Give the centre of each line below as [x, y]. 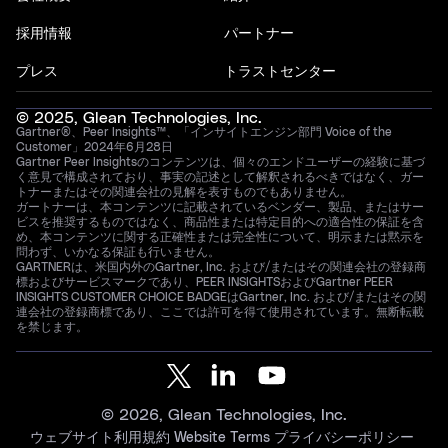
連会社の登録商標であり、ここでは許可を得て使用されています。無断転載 [220, 311]
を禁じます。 [52, 326]
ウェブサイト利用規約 [100, 437]
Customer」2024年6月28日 [94, 146]
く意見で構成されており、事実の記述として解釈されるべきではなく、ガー [220, 176]
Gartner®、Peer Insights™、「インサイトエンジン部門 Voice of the [204, 131]
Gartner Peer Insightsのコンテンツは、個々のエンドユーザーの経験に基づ [220, 161]
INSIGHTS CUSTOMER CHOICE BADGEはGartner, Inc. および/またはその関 [221, 296]
